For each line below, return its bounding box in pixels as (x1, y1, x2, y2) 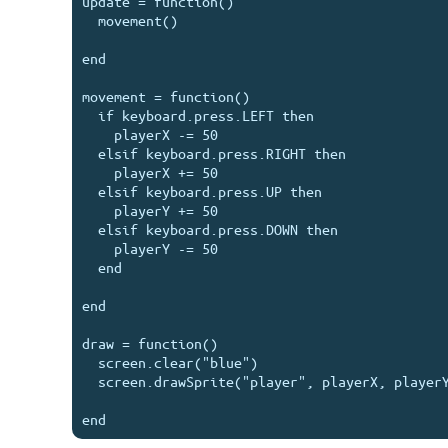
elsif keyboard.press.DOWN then (82, 220, 98, 238)
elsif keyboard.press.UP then (82, 182, 98, 200)
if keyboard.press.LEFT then (82, 106, 98, 124)
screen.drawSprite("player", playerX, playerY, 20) (82, 372, 98, 390)
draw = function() (82, 334, 218, 352)
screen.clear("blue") (82, 353, 98, 371)
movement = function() (82, 87, 250, 105)
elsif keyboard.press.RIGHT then (82, 144, 98, 162)
